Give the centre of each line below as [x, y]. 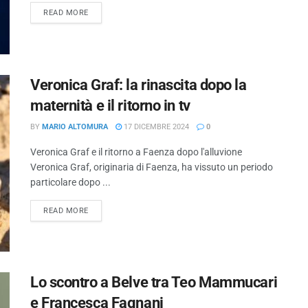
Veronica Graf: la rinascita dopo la [139, 85]
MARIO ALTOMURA [75, 126]
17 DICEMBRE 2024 [155, 126]
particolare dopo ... [70, 182]
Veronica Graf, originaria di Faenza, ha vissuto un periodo [152, 167]
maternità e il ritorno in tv [110, 105]
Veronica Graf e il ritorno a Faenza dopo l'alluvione [136, 152]
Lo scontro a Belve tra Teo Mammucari [154, 283]
